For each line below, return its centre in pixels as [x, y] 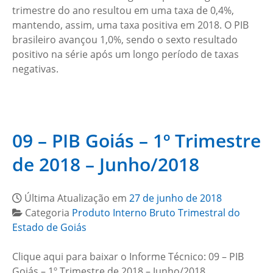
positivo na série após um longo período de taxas [126, 54]
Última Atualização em [77, 198]
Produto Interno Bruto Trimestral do [156, 213]
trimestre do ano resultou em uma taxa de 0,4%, [123, 10]
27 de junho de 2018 [175, 198]
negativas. [35, 69]
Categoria [48, 213]
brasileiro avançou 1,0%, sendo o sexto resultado [125, 40]
